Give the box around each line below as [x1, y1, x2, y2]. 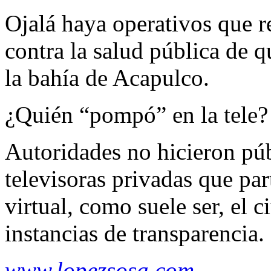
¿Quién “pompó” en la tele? [5, 101, 268, 128]
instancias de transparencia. [5, 220, 264, 246]
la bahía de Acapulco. [5, 64, 209, 91]
